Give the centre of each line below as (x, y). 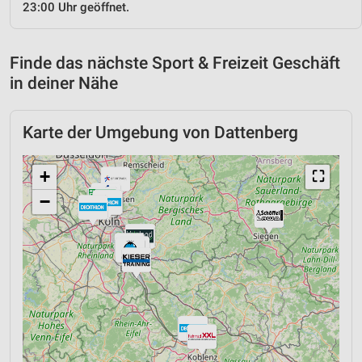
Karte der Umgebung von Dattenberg (160, 132)
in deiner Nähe (64, 83)
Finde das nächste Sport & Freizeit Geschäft (175, 63)
